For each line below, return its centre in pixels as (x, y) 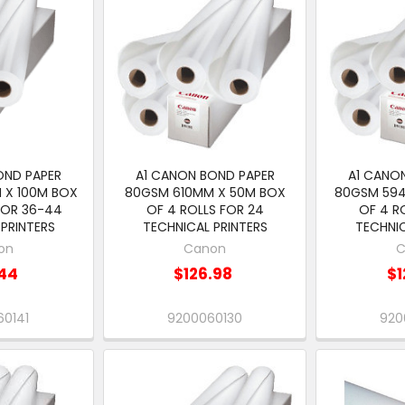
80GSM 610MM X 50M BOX (205, 193)
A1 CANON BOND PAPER (205, 176)
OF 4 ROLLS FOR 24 (205, 210)
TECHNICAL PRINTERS (205, 227)
